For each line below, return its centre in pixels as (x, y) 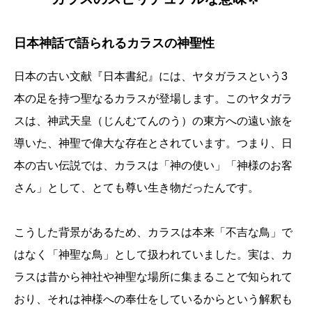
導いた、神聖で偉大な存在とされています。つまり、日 (153, 143)
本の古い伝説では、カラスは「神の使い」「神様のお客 (153, 166)
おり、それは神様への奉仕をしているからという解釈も (153, 299)
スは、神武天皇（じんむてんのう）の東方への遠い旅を (153, 121)
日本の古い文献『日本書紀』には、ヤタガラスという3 (151, 77)
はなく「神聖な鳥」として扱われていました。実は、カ (153, 255)
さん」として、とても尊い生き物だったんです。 (136, 188)
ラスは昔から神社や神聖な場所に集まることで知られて (153, 277)
